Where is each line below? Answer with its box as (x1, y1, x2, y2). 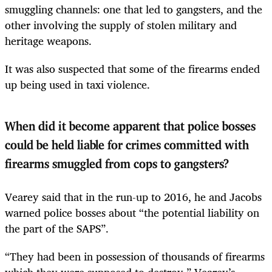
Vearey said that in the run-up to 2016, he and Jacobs (5, 188, 262, 206)
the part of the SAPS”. (5, 219, 109, 238)
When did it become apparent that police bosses (5, 121, 256, 134)
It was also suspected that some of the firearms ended (5, 59, 260, 78)
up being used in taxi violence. (5, 75, 150, 94)
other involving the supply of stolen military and (5, 16, 237, 35)
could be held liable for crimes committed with (5, 140, 249, 152)
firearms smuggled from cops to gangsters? (5, 158, 229, 171)
